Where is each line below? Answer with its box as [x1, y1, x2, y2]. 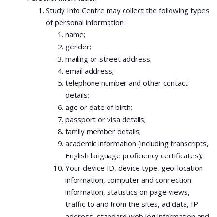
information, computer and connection [65, 175, 191, 185]
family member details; [65, 126, 141, 136]
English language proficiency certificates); [65, 151, 202, 160]
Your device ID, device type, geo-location [65, 163, 203, 172]
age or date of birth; [65, 102, 132, 112]
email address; [65, 66, 114, 76]
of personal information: [46, 17, 125, 27]
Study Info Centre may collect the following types [46, 5, 210, 15]
